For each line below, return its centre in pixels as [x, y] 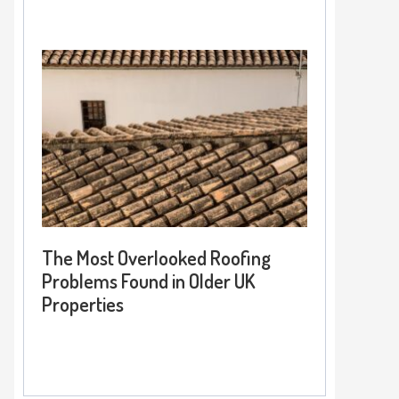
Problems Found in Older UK [148, 280]
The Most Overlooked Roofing [156, 257]
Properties [83, 303]
